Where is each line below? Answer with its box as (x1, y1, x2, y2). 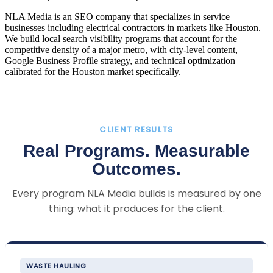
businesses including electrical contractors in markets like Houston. (5, 22, 261, 33)
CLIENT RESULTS (99, 123, 174, 135)
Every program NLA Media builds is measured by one (12, 186, 261, 200)
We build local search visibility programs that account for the (5, 33, 237, 44)
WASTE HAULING (26, 260, 87, 271)
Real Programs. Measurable (23, 141, 250, 160)
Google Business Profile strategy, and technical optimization (5, 55, 235, 66)
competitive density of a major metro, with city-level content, (5, 44, 238, 55)
